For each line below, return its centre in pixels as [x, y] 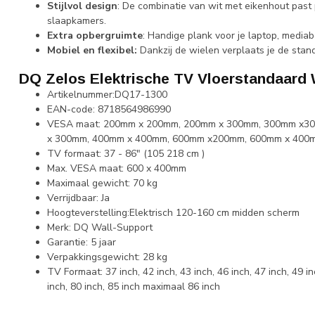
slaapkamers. [77, 20]
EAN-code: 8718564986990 [109, 109]
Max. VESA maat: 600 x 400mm [117, 168]
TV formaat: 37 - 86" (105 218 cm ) [126, 153]
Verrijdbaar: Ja [78, 198]
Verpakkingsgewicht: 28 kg [107, 257]
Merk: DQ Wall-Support [100, 227]
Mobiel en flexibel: [94, 50]
